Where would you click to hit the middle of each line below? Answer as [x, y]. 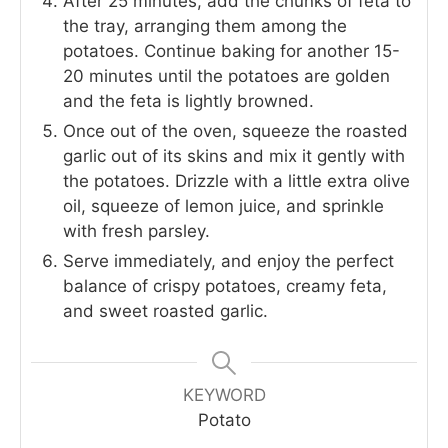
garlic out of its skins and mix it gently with [234, 155]
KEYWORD [224, 394]
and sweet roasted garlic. [165, 310]
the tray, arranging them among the [205, 25]
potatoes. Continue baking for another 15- [231, 50]
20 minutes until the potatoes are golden [226, 75]
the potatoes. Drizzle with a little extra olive [236, 180]
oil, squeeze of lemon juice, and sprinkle [223, 205]
